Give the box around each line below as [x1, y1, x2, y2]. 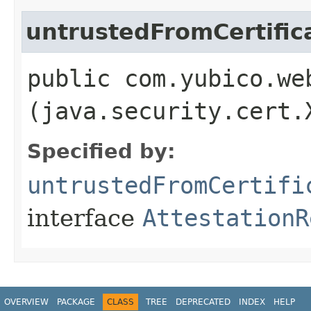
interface [27, 203, 142, 232]
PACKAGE [57, 296, 95, 307]
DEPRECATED [176, 296, 230, 307]
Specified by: [27, 139, 176, 163]
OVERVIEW [4, 296, 49, 307]
